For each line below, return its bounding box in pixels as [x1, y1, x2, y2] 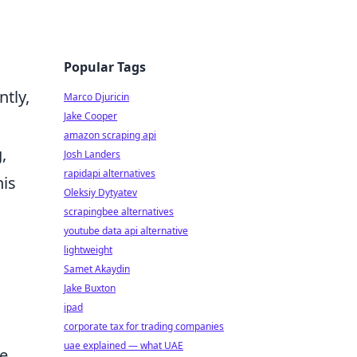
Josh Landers [64, 147, 120, 161]
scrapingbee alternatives [64, 205, 174, 218]
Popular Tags [64, 58, 146, 76]
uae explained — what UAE [64, 339, 183, 352]
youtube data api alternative [64, 224, 188, 237]
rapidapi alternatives [64, 167, 155, 180]
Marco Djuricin [64, 90, 129, 104]
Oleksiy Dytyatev [64, 186, 137, 199]
